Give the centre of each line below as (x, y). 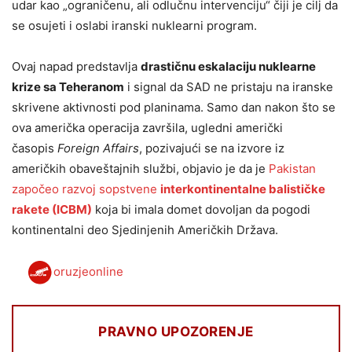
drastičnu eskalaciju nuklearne (228, 67)
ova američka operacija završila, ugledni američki (147, 128)
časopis (35, 148)
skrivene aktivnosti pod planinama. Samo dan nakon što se (174, 108)
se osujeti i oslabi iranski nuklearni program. (134, 26)
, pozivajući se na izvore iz (212, 148)
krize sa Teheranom (68, 87)
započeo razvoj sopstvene (86, 189)
